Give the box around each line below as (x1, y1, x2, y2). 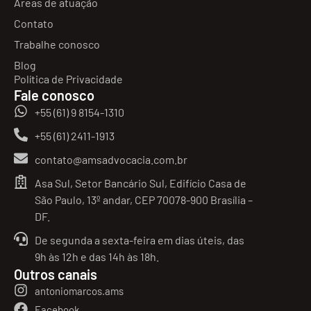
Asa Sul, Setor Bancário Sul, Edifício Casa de (35, 176, 246, 190)
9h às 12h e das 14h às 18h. (35, 249, 159, 263)
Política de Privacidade (14, 72, 123, 85)
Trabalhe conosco (14, 37, 100, 51)
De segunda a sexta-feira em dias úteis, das (35, 233, 244, 246)
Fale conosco (14, 86, 94, 103)
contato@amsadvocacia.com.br (35, 152, 187, 166)
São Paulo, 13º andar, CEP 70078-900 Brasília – (35, 192, 253, 206)
